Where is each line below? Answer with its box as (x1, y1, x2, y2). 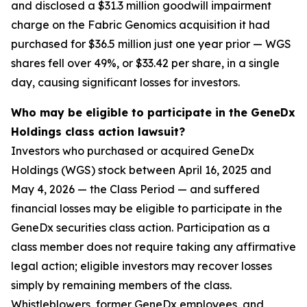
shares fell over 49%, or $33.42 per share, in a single (11, 56, 280, 71)
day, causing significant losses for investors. (11, 75, 240, 90)
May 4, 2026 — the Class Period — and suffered (11, 182, 260, 197)
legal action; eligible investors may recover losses (11, 259, 272, 273)
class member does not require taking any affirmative (11, 240, 296, 254)
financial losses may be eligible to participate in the (11, 201, 282, 216)
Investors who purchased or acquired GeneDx (11, 144, 254, 158)
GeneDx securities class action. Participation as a (11, 221, 270, 235)
